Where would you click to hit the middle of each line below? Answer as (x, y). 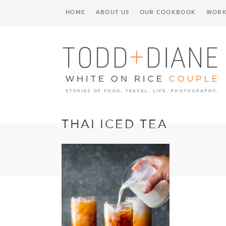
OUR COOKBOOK (168, 12)
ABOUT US (112, 12)
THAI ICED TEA (115, 124)
